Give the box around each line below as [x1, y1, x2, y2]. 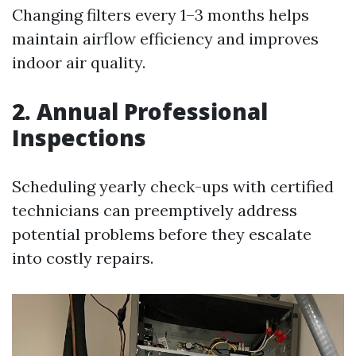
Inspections [12, 122, 146, 153]
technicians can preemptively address [12, 200, 297, 221]
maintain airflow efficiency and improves [12, 29, 319, 49]
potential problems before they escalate [12, 224, 311, 245]
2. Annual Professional [12, 96, 268, 127]
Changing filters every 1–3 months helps [12, 5, 309, 25]
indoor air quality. [12, 52, 145, 73]
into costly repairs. [12, 248, 153, 269]
